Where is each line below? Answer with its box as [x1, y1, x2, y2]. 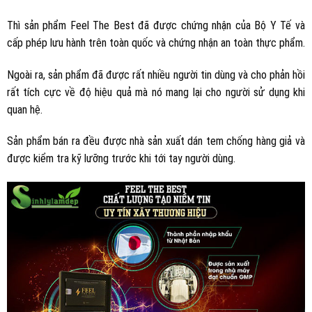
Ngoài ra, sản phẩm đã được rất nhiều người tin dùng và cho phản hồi [7, 68, 305, 81]
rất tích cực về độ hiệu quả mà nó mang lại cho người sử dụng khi [7, 85, 305, 99]
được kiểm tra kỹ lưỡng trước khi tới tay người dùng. [7, 152, 235, 166]
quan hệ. [7, 102, 42, 116]
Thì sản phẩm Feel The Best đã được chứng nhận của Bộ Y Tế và [7, 18, 305, 32]
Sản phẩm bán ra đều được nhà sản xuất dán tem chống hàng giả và [7, 134, 305, 148]
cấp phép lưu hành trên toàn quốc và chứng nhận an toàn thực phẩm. [7, 36, 305, 49]
